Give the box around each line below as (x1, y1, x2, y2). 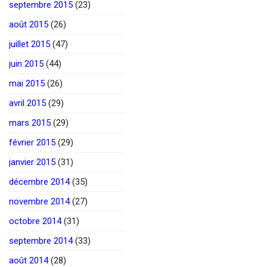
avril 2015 (9, 97, 46, 108)
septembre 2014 (9, 235, 73, 246)
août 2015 (9, 18, 48, 30)
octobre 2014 (9, 215, 61, 226)
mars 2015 (9, 117, 51, 128)
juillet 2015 (9, 38, 50, 49)
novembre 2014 (9, 195, 70, 207)
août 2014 (9, 254, 48, 266)
